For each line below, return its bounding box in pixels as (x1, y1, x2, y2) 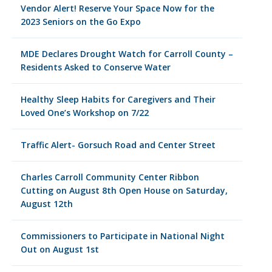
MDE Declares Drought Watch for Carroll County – (20, 48, 233, 59)
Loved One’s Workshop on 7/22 (20, 107, 149, 118)
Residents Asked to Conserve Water (20, 61, 171, 73)
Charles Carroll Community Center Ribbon (20, 171, 199, 183)
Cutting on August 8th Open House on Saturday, (20, 185, 228, 196)
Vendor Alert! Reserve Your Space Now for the (20, 2, 214, 14)
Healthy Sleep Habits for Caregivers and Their (20, 93, 216, 105)
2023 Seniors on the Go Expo (20, 16, 141, 27)
